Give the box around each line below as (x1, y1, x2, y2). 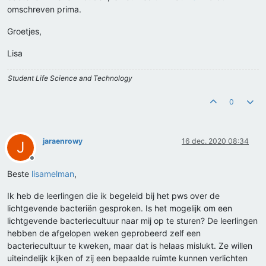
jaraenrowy (43, 137, 83, 146)
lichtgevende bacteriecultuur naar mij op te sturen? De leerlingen (7, 216, 258, 226)
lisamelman (31, 169, 74, 179)
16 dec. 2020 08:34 (182, 137, 249, 146)
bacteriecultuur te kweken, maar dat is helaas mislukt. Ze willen (7, 240, 252, 251)
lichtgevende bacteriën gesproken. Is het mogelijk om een (7, 203, 232, 214)
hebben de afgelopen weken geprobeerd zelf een (7, 228, 201, 239)
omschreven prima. (7, 4, 81, 15)
